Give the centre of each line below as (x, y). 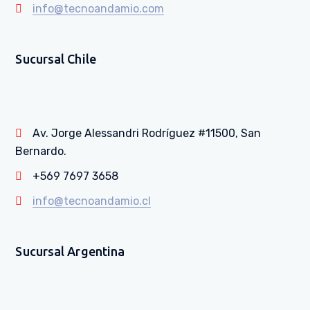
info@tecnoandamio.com (99, 8)
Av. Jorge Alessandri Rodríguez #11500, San (147, 133)
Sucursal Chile (56, 58)
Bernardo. (41, 151)
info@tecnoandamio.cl (92, 201)
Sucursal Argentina (70, 251)
